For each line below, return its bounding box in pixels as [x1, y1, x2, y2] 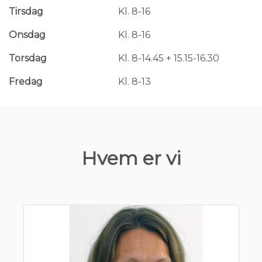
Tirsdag [9, 6, 43, 17]
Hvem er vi [81, 147, 181, 170]
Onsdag [9, 29, 46, 40]
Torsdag [9, 53, 47, 64]
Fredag [9, 76, 43, 87]
